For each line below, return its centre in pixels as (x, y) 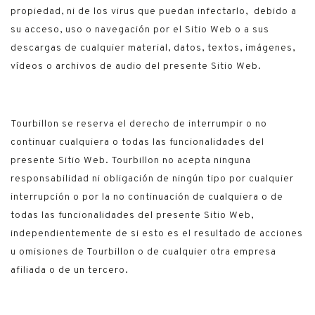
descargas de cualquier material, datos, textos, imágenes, (153, 48)
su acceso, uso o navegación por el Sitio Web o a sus (140, 30)
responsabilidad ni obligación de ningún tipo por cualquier (152, 179)
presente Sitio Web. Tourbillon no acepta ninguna (131, 161)
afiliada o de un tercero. (70, 270)
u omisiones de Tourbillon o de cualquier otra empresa (143, 252)
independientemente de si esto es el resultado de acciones (157, 234)
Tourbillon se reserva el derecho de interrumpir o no (139, 124)
